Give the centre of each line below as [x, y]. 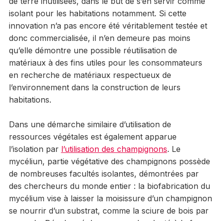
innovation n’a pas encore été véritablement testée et [108, 25]
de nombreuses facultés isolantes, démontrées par [104, 173]
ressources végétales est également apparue [92, 136]
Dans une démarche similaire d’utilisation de [90, 124]
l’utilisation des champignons [114, 149]
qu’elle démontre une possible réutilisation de [93, 50]
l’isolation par [35, 149]
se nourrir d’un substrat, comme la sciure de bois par [109, 210]
